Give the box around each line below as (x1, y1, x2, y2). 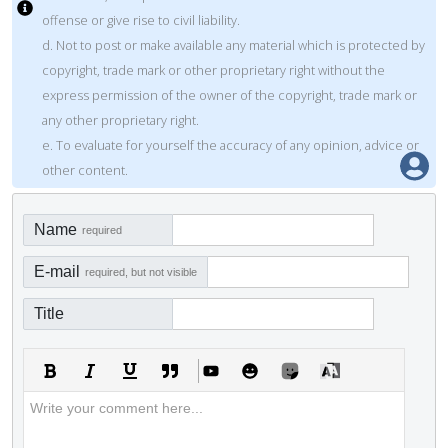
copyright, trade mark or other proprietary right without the (42, 60, 385, 79)
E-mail (34, 262, 80, 280)
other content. (42, 160, 128, 179)
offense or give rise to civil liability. (42, 10, 240, 29)
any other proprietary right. (42, 110, 199, 129)
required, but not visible (85, 265, 197, 278)
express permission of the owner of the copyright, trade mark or (42, 85, 417, 104)
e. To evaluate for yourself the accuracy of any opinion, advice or (42, 135, 419, 154)
